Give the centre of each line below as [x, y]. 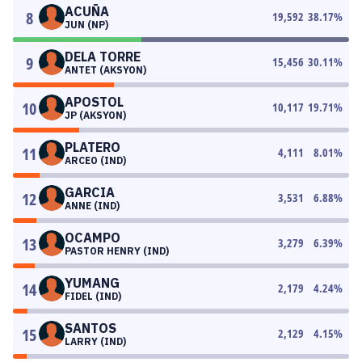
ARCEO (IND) [95, 160]
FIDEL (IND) [93, 296]
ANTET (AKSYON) [105, 70]
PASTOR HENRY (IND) [117, 251]
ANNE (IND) [92, 206]
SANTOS [90, 328]
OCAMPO [93, 238]
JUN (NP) [86, 25]
